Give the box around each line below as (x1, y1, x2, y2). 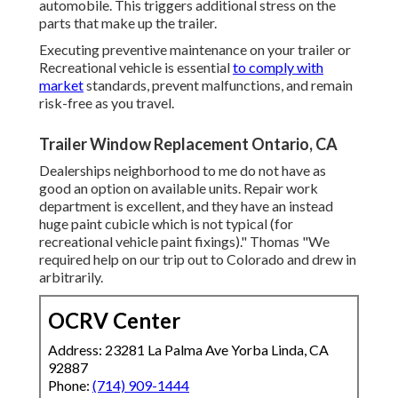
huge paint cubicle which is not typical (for (39, 215, 293, 233)
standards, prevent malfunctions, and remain (84, 76, 353, 94)
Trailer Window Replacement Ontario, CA (39, 134, 338, 155)
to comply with (233, 59, 323, 76)
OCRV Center (48, 307, 180, 334)
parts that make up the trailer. (39, 14, 217, 32)
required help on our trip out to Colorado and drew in (39, 251, 356, 268)
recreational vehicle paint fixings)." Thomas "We (39, 233, 330, 251)
